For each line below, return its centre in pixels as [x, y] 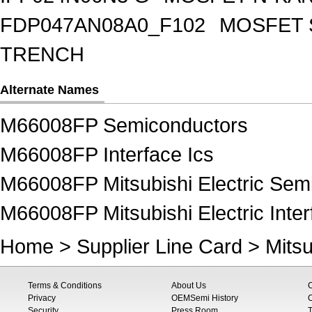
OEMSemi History [205, 298]
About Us [189, 286]
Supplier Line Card [159, 246]
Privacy [42, 298]
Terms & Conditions [65, 286]
